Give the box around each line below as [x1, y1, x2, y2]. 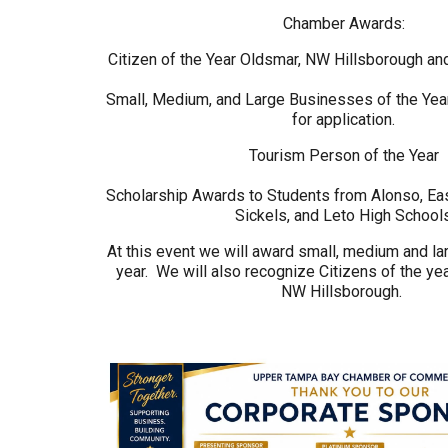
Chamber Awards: [282, 14, 405, 33]
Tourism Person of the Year [248, 146, 439, 165]
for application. [292, 110, 396, 129]
